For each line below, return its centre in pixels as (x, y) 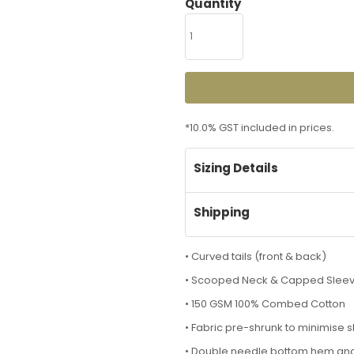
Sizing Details (236, 168)
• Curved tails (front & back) (256, 256)
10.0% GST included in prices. (262, 127)
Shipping (222, 212)
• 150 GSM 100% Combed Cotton (265, 303)
